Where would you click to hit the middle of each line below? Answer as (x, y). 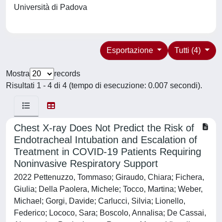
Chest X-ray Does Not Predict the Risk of (104, 128)
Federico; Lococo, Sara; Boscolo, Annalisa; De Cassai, (110, 213)
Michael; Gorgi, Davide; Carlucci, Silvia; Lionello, (100, 201)
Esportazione (131, 50)
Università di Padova (53, 7)
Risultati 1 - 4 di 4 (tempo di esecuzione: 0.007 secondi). (104, 85)
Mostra (18, 74)
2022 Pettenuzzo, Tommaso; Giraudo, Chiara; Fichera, (109, 177)
